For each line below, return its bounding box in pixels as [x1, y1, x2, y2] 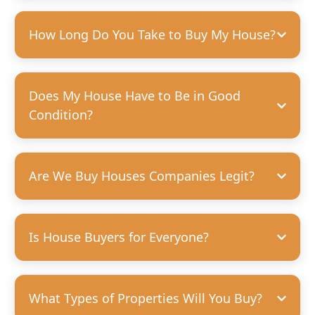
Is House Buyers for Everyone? [29, 229, 209, 246]
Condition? [29, 106, 93, 124]
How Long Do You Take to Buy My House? [29, 26, 276, 44]
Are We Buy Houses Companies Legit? [29, 167, 255, 185]
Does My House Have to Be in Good [29, 87, 240, 105]
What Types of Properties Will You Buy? [29, 290, 262, 307]
